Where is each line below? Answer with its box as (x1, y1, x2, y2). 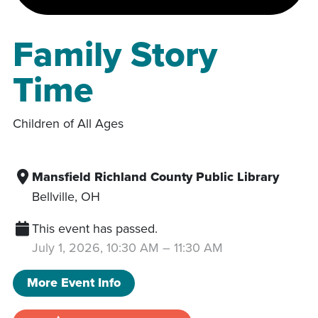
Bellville (32, 187, 75, 205)
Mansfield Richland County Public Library (32, 167, 279, 186)
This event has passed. (32, 219, 158, 237)
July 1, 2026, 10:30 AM (32, 238, 159, 256)
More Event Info (27, 273, 121, 292)
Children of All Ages (13, 114, 124, 132)
